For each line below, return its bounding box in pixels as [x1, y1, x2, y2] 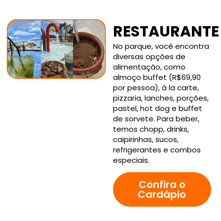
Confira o [138, 178, 185, 192]
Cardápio [138, 187, 186, 202]
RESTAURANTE [112, 21, 219, 42]
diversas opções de [112, 51, 185, 62]
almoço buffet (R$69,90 [112, 72, 201, 83]
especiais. [112, 155, 149, 166]
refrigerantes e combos [112, 145, 201, 155]
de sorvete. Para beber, [112, 113, 199, 124]
